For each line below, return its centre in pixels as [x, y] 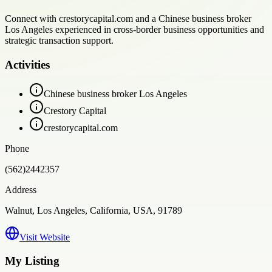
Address [21, 190]
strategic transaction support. [59, 40]
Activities [27, 64]
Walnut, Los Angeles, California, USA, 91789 [93, 211]
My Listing [32, 261]
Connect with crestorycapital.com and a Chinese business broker [128, 18]
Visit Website [45, 237]
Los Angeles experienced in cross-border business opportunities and [134, 29]
